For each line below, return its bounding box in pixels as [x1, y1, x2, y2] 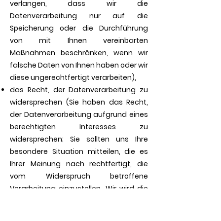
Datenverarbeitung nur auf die [10, 11, 148, 21]
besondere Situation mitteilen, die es [10, 147, 148, 156]
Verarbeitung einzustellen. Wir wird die [10, 184, 148, 193]
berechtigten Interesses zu [10, 122, 148, 132]
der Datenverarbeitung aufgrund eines [10, 110, 148, 119]
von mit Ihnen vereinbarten [10, 36, 148, 45]
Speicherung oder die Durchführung [10, 23, 148, 33]
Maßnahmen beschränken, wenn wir [10, 48, 148, 58]
